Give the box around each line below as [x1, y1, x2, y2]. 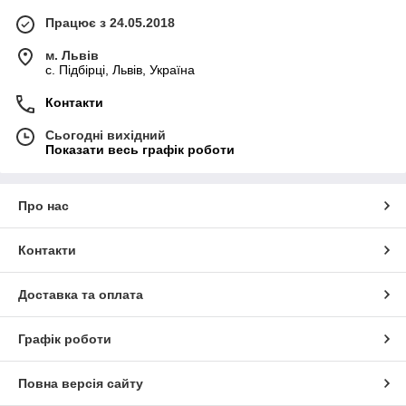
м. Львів [45, 47, 99, 63]
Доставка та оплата [18, 286, 143, 302]
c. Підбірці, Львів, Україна [45, 62, 195, 77]
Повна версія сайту [18, 375, 143, 391]
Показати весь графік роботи [45, 141, 235, 157]
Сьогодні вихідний [45, 127, 166, 142]
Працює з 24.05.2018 [45, 14, 175, 30]
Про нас [18, 198, 69, 213]
